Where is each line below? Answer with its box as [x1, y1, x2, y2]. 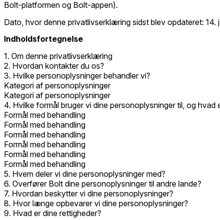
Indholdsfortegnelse [4, 34, 83, 44]
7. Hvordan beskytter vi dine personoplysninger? [4, 189, 173, 199]
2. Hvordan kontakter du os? [4, 61, 104, 71]
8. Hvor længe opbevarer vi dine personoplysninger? [4, 198, 188, 209]
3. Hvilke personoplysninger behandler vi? [4, 71, 150, 81]
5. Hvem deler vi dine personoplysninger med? [4, 169, 165, 179]
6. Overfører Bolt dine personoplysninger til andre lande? [4, 179, 201, 189]
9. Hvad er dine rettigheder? [4, 208, 101, 219]
